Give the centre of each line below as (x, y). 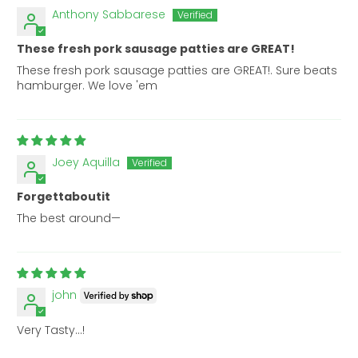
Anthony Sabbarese (109, 14)
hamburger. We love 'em (88, 85)
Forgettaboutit (64, 196)
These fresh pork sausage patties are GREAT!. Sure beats (177, 70)
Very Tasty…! (51, 330)
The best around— (69, 218)
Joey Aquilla (86, 162)
